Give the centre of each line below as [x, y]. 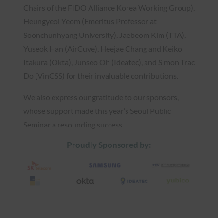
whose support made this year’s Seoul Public [97, 110]
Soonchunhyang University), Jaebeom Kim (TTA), [105, 35]
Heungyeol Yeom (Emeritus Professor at [90, 21]
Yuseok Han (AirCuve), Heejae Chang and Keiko [103, 48]
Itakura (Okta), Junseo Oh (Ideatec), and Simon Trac [109, 62]
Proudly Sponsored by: [109, 145]
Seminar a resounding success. [73, 124]
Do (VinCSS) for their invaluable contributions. [101, 75]
